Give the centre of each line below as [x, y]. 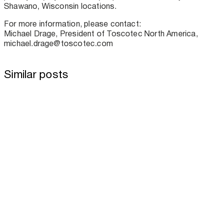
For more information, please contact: [73, 24]
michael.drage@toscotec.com [58, 43]
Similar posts [36, 74]
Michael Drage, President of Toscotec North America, [101, 33]
